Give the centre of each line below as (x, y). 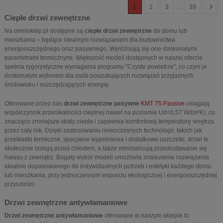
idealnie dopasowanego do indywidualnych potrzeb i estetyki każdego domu (108, 167)
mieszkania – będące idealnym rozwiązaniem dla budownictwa (90, 40)
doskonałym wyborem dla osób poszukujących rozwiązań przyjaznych (99, 76)
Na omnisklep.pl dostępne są (45, 31)
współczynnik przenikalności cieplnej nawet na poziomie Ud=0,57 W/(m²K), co (110, 113)
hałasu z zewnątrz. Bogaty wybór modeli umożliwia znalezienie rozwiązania (107, 158)
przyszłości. (20, 184)
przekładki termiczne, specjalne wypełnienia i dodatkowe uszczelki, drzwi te (107, 140)
